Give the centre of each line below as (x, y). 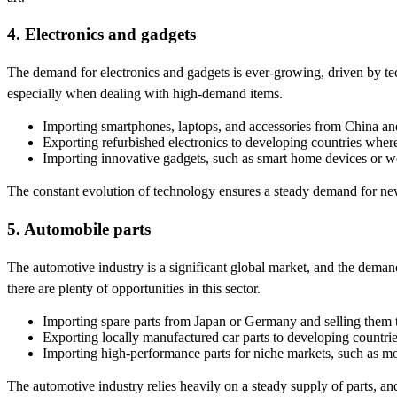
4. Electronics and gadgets (101, 35)
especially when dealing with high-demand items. (145, 94)
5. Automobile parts (79, 229)
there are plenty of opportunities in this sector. (134, 288)
